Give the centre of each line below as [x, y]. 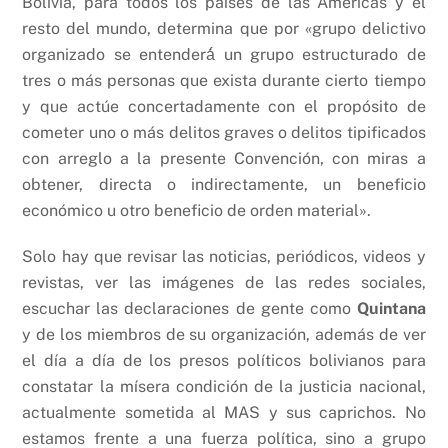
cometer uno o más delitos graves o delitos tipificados [224, 132]
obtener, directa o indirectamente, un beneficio [224, 184]
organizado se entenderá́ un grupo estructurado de [224, 54]
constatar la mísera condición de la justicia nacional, [224, 387]
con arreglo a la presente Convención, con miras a [224, 158]
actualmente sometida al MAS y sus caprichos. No [224, 413]
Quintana [391, 309]
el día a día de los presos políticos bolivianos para [224, 361]
